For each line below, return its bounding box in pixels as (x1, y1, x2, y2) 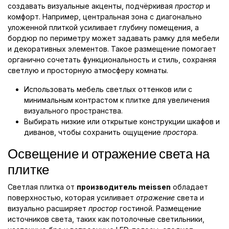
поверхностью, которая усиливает (8, 193, 136, 202)
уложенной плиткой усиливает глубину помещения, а (8, 23, 199, 32)
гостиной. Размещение (118, 204, 201, 213)
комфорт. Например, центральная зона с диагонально (8, 12, 202, 21)
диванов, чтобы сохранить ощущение (24, 128, 163, 137)
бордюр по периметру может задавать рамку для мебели (8, 34, 219, 43)
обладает (171, 182, 208, 192)
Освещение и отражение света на (8, 145, 210, 163)
